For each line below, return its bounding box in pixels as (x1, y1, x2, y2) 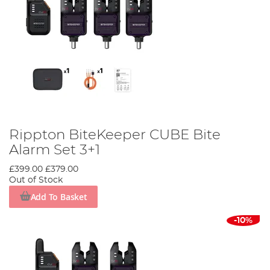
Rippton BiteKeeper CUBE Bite (9, 128, 221, 143)
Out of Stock (9, 176, 63, 185)
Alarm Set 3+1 (9, 143, 100, 158)
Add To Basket (30, 190, 87, 202)
